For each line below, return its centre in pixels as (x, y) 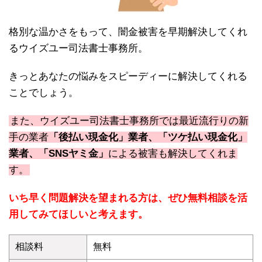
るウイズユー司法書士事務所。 (78, 49)
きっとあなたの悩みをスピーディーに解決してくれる (128, 77)
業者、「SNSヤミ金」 (58, 154)
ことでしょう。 (44, 93)
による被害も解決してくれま (173, 154)
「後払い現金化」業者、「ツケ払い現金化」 (148, 137)
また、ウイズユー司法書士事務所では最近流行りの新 (129, 121)
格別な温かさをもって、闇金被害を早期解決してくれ (128, 32)
